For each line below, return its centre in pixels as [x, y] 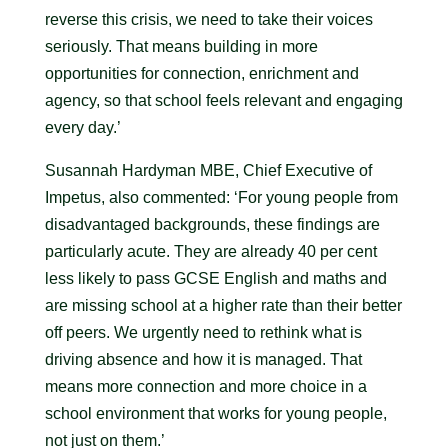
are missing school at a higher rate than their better [223, 305]
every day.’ [82, 127]
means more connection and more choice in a [205, 386]
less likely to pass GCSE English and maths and [215, 278]
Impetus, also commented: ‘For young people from [221, 197]
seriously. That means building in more [181, 46]
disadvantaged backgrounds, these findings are [212, 224]
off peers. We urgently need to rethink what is [203, 332]
